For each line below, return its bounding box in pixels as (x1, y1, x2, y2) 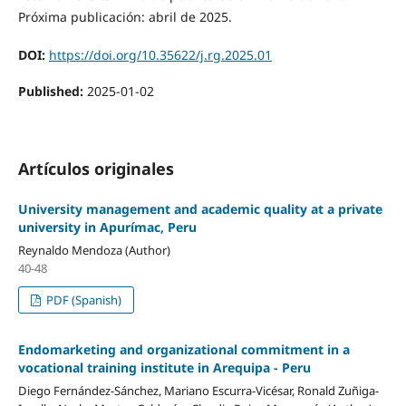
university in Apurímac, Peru (17, 218, 197, 237)
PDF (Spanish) (43, 291, 122, 308)
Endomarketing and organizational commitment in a (17, 340, 350, 358)
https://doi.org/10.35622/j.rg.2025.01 (48, 45, 272, 63)
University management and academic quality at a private (17, 200, 382, 218)
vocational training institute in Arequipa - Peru (17, 358, 311, 376)
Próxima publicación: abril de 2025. (17, 7, 232, 25)
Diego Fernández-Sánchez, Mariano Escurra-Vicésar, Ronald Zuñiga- (17, 382, 379, 399)
